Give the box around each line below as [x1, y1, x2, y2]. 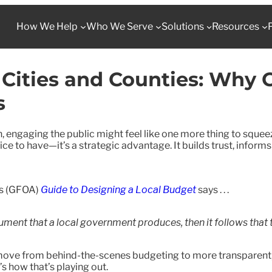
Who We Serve [86, 21, 153, 32]
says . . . [196, 183, 229, 195]
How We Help [16, 21, 78, 32]
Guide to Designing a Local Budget [41, 183, 196, 195]
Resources [212, 21, 260, 32]
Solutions [161, 21, 204, 32]
